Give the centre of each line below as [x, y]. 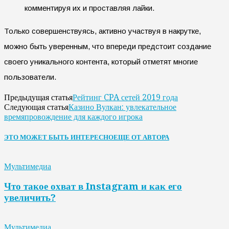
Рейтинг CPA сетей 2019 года [125, 97]
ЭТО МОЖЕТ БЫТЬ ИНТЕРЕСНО [59, 138]
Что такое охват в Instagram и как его [93, 187]
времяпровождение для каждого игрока [73, 117]
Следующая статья [36, 107]
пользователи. [30, 77]
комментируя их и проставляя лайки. [89, 8]
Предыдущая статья [38, 97]
